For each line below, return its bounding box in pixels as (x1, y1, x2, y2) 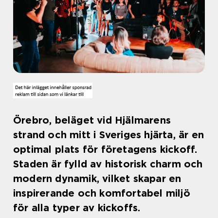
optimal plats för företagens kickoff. (13, 144, 198, 155)
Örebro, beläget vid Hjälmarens (13, 114, 171, 126)
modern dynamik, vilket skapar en (13, 173, 182, 184)
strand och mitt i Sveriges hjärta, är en (13, 129, 204, 141)
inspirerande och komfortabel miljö (13, 187, 190, 199)
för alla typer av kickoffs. (13, 202, 141, 214)
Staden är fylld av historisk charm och (13, 158, 203, 170)
